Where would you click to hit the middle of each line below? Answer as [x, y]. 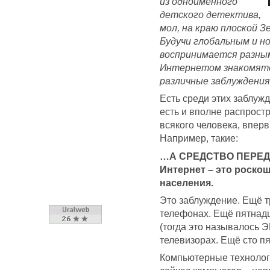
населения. [187, 182]
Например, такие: [199, 138]
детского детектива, [210, 15]
